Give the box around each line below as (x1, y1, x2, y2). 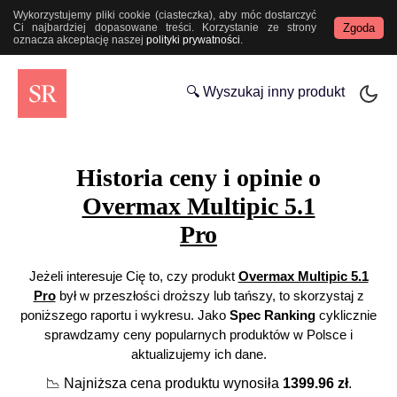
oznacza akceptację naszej (13, 34, 146, 46)
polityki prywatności (146, 34, 240, 46)
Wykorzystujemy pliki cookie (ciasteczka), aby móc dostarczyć (13, 9, 316, 21)
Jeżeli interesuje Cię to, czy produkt (28, 269, 238, 284)
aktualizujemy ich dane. (130, 346, 267, 362)
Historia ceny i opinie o (76, 164, 321, 192)
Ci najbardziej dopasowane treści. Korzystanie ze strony (13, 21, 316, 34)
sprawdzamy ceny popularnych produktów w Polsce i (44, 327, 353, 343)
